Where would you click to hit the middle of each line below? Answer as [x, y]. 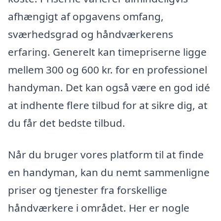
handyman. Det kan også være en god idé [109, 88]
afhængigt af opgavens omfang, [86, 17]
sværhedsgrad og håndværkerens [91, 34]
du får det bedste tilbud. [67, 123]
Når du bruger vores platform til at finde [106, 155]
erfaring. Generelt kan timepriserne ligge [107, 52]
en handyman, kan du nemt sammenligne [109, 172]
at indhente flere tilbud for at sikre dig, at [108, 105]
